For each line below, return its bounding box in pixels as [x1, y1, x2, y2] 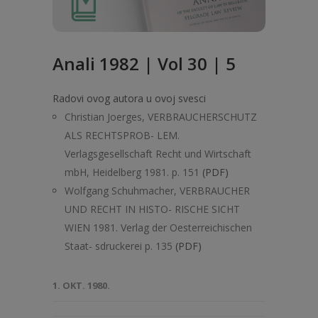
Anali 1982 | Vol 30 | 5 [53, 52, 236, 75]
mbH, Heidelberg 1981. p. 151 [65, 165, 199, 179]
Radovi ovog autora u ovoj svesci [53, 92, 206, 105]
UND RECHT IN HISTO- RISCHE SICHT [65, 202, 240, 216]
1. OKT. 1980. [53, 279, 110, 292]
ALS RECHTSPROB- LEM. [65, 128, 180, 142]
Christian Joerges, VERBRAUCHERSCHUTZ [65, 110, 257, 124]
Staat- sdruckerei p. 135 [65, 239, 172, 253]
